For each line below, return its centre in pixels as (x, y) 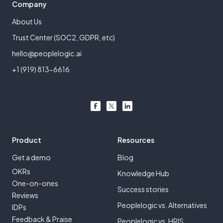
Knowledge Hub (143, 173)
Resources (136, 140)
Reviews (25, 195)
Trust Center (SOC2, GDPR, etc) (63, 38)
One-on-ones (35, 183)
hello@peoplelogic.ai (47, 54)
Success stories (143, 189)
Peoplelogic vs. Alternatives (162, 205)
